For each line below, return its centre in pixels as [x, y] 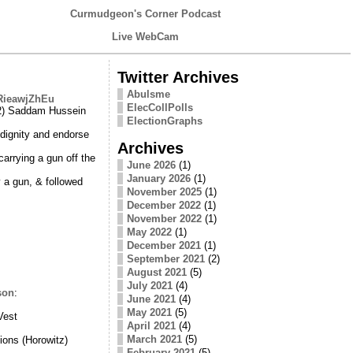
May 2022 [149, 232]
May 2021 [149, 312]
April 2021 [151, 325]
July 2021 [149, 285]
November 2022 [164, 218]
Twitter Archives [178, 76]
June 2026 [151, 165]
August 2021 [156, 272]
